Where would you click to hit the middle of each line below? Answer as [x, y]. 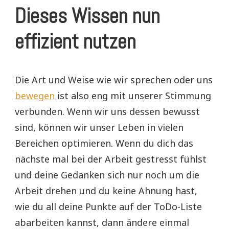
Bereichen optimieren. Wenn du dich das [104, 143]
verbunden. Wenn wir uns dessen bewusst [107, 111]
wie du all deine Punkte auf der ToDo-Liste [108, 206]
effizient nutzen [75, 42]
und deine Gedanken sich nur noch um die [107, 175]
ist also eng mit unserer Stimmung [134, 95]
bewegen [36, 95]
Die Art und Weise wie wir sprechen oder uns [114, 79]
